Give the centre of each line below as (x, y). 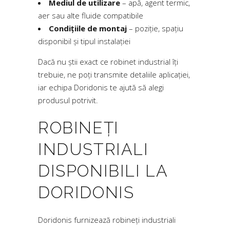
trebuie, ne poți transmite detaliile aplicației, (114, 74)
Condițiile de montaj (88, 28)
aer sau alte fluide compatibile (91, 15)
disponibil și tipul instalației (84, 41)
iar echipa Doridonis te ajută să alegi (101, 87)
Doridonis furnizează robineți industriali (107, 220)
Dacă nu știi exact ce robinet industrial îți (108, 62)
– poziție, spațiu (155, 28)
